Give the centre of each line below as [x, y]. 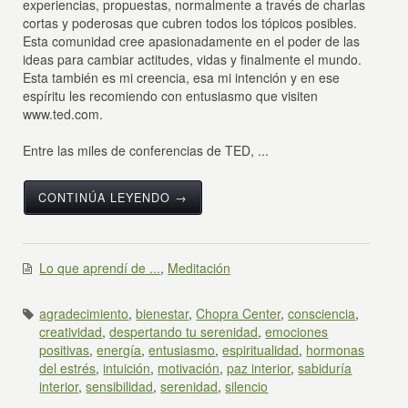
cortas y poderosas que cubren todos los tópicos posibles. [190, 22]
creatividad [71, 331]
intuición [127, 367]
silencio [247, 386]
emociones [297, 331]
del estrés [68, 367]
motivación [189, 367]
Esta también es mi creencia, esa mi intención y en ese [182, 77]
